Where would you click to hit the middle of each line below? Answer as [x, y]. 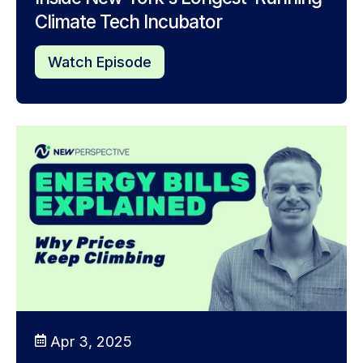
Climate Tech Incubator [128, 22]
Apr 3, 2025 [91, 342]
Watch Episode [99, 62]
